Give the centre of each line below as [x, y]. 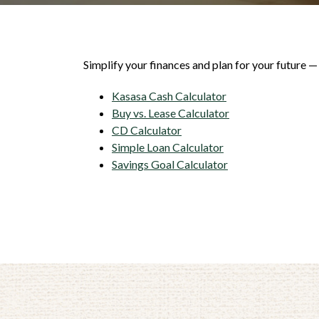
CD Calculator [147, 130]
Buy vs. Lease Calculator [171, 113]
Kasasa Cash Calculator [169, 96]
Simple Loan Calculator [168, 147]
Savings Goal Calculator [170, 164]
